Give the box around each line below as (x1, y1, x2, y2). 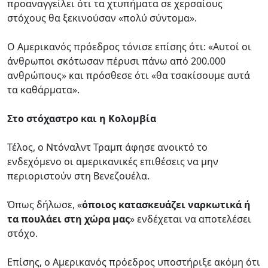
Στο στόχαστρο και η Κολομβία (7, 111, 156, 125)
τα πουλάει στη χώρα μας (7, 212, 130, 226)
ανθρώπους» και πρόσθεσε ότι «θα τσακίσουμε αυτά (7, 68, 250, 82)
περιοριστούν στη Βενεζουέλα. (7, 169, 152, 182)
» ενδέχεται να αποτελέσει (130, 212, 251, 226)
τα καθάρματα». (7, 83, 80, 96)
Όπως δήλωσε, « (7, 197, 82, 211)
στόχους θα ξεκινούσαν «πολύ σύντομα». (7, 11, 197, 25)
